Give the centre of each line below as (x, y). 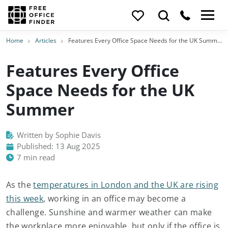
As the (20, 185)
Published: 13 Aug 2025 (58, 146)
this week (25, 198)
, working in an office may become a (115, 198)
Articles (46, 40)
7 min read (35, 157)
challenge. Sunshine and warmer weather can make (109, 212)
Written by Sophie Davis (58, 135)
